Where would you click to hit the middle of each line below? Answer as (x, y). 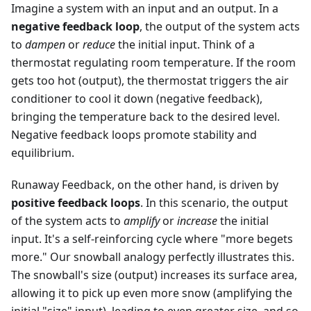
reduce (99, 45)
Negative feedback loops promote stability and (134, 135)
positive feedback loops (76, 203)
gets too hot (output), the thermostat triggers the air (150, 81)
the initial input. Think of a (185, 45)
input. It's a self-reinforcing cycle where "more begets (152, 239)
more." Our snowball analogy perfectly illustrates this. (153, 257)
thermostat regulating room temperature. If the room (153, 63)
